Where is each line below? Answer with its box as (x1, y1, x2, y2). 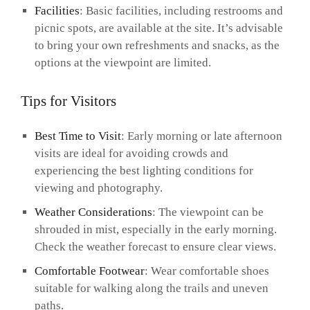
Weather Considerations (34, 206, 152, 219)
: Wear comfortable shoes (144, 264, 269, 278)
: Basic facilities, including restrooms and (79, 3, 283, 17)
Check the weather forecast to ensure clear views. (34, 240, 276, 254)
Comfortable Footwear (34, 264, 145, 278)
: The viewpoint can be (152, 206, 264, 219)
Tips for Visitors (21, 92, 116, 109)
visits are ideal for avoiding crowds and (34, 147, 228, 161)
